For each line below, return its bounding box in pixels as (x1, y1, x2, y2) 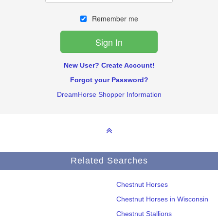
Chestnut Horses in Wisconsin (116, 195, 208, 203)
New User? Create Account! (63, 61, 155, 70)
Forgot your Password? (70, 76, 148, 84)
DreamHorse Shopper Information (56, 91, 162, 99)
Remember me (90, 14, 138, 24)
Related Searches (70, 156, 148, 166)
